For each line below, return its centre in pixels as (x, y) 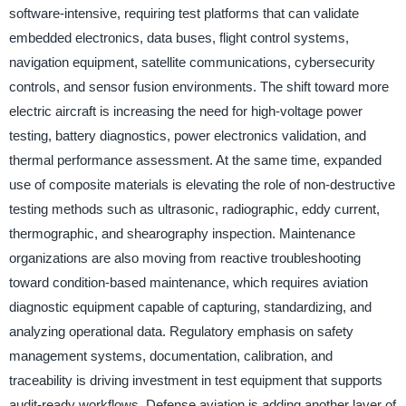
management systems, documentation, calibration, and (170, 356)
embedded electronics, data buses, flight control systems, (179, 38)
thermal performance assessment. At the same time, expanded (195, 160)
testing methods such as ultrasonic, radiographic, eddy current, (194, 209)
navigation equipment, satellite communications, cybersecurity (192, 62)
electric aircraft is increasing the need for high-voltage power (185, 111)
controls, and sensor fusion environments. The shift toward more (198, 87)
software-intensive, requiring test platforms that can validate (184, 13)
